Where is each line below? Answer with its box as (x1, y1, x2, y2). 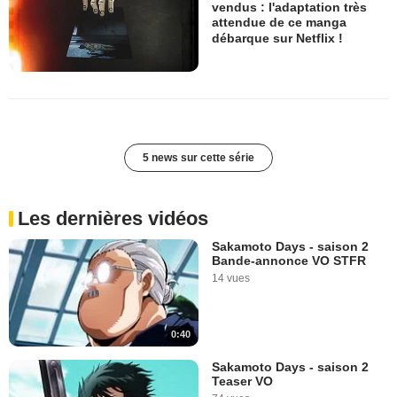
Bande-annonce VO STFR (212, 253, 366, 269)
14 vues (212, 272, 250, 285)
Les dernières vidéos (18, 207, 208, 230)
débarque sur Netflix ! (212, 31, 343, 45)
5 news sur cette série (143, 152, 254, 165)
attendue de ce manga (212, 15, 346, 30)
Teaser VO (212, 373, 273, 388)
